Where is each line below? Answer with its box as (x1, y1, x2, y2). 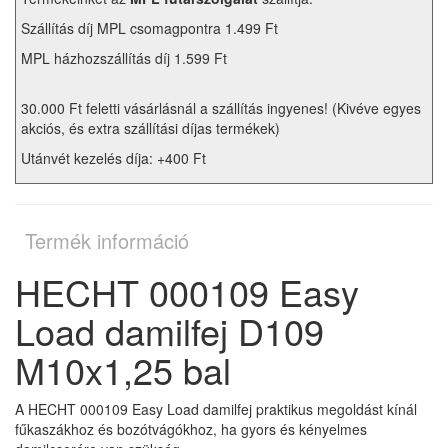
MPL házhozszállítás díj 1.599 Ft (21, 48, 227, 69)
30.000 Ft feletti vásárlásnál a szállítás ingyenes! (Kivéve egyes (21, 98, 421, 119)
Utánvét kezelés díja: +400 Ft (21, 148, 206, 169)
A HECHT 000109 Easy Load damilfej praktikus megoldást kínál (15, 399, 417, 420)
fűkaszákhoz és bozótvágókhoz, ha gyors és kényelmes (15, 419, 367, 440)
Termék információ (25, 226, 189, 256)
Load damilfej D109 (15, 305, 324, 357)
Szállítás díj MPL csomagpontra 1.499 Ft (21, 18, 278, 39)
